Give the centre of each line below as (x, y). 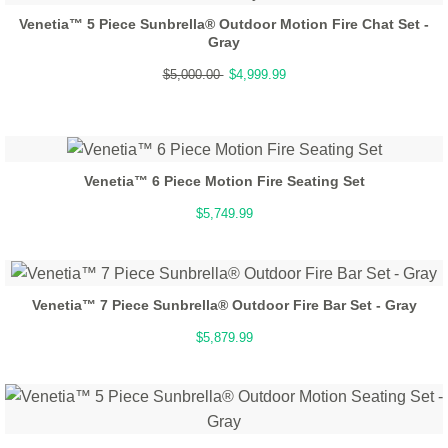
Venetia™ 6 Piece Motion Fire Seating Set (224, 180)
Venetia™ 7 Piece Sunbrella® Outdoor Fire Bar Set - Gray (224, 305)
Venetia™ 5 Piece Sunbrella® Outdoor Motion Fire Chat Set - (224, 23)
